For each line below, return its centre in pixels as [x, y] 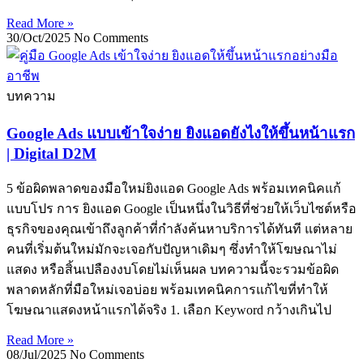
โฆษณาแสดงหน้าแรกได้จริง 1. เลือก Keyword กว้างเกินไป [169, 310]
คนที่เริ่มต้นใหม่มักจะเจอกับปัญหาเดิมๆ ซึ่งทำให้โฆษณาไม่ [172, 249]
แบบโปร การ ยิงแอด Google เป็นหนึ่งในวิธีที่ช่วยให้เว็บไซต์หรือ [181, 208]
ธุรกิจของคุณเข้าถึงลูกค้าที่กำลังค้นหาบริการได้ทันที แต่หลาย [179, 228]
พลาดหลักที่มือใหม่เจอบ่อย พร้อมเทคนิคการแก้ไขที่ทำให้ [167, 289]
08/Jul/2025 [38, 354]
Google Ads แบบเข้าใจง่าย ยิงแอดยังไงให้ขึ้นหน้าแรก [181, 133]
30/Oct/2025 [40, 38]
